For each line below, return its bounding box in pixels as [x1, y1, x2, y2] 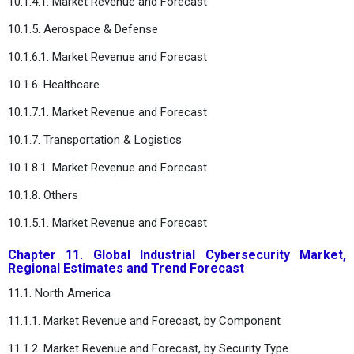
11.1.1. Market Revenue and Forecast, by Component [8, 313, 281, 328]
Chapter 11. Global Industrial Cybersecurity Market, [8, 247, 346, 262]
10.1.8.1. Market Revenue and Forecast [8, 160, 207, 175]
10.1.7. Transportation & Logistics [8, 132, 182, 147]
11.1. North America [8, 285, 111, 300]
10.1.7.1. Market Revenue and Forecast [8, 104, 207, 119]
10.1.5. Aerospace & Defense [8, 21, 158, 36]
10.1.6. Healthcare [8, 77, 100, 92]
